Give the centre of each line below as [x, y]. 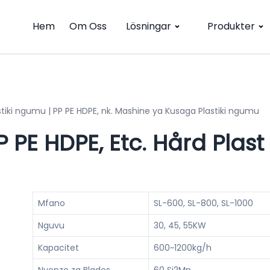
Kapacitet [58, 247]
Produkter [231, 27]
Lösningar [149, 27]
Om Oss [88, 27]
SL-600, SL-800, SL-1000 [203, 203]
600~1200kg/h [183, 247]
